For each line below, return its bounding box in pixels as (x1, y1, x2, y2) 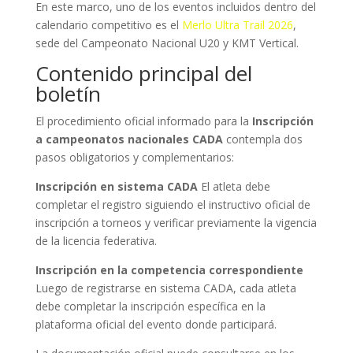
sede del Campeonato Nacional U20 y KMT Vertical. (35, 35, 299, 50)
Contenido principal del (35, 59, 252, 87)
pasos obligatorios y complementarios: (35, 150, 234, 165)
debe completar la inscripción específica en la (35, 299, 266, 314)
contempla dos (222, 132, 303, 147)
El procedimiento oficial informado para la (35, 113, 252, 128)
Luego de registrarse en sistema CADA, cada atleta (35, 281, 296, 295)
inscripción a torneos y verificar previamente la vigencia (35, 215, 317, 230)
